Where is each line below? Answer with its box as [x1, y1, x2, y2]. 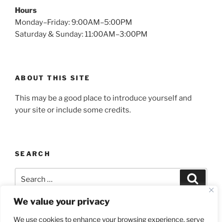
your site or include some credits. [15, 105, 131, 114]
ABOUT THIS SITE [15, 74, 91, 82]
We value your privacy [13, 196, 110, 207]
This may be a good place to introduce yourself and [15, 93, 192, 103]
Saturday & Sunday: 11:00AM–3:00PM [15, 29, 148, 39]
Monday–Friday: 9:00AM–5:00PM [15, 17, 132, 27]
